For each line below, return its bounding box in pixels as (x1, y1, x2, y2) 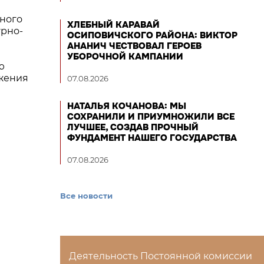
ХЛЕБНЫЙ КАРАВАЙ (67, 19, 160, 31)
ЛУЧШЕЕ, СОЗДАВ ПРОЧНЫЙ (67, 121, 199, 133)
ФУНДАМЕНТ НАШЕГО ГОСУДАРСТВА (67, 132, 237, 144)
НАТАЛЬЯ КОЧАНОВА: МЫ (67, 100, 186, 112)
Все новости (60, 191, 113, 200)
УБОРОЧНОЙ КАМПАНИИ (67, 51, 183, 62)
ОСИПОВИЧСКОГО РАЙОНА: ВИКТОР (67, 29, 237, 41)
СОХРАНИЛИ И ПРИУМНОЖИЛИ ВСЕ (67, 111, 235, 123)
